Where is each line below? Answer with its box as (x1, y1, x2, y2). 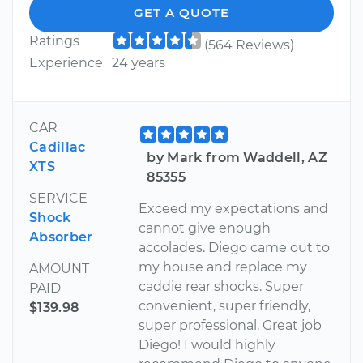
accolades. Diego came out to (139, 240, 331, 256)
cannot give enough (139, 220, 271, 237)
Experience (29, 55, 103, 71)
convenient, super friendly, (139, 298, 311, 314)
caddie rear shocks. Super (139, 279, 305, 295)
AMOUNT (29, 261, 89, 277)
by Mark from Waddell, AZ (147, 150, 328, 166)
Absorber (29, 229, 93, 246)
